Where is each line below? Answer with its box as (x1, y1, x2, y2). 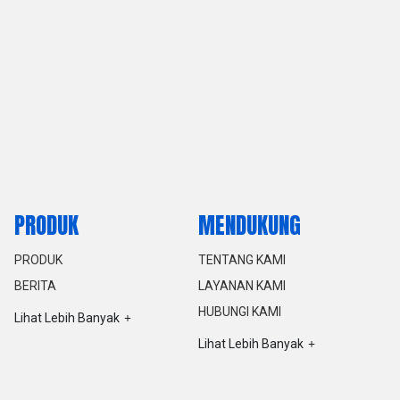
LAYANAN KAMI (198, 278, 287, 293)
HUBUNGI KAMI (198, 304, 282, 319)
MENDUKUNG (198, 209, 302, 243)
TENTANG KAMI (198, 252, 287, 267)
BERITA (13, 278, 56, 293)
